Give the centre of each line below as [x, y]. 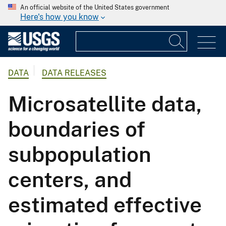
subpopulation [80, 154]
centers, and [70, 180]
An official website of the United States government [95, 8]
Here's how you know [60, 17]
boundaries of [77, 129]
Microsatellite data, [105, 104]
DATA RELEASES [74, 73]
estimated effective [105, 205]
